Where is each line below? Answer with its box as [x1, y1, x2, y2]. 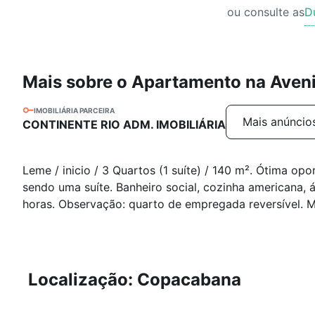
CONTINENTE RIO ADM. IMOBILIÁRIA [22, 117, 226, 131]
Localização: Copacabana [28, 269, 241, 290]
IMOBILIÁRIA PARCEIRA [34, 106, 115, 115]
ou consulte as [227, 5, 305, 19]
